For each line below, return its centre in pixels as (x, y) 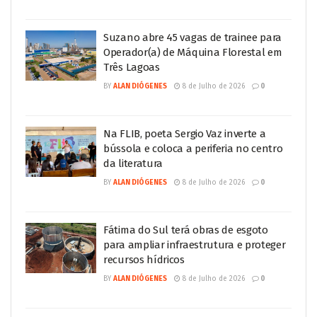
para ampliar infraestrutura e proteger (195, 244)
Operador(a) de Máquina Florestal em (193, 52)
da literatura (133, 163)
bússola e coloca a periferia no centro (193, 148)
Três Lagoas (132, 67)
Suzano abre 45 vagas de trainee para (193, 37)
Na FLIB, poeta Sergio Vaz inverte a (185, 133)
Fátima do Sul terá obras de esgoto (186, 230)
